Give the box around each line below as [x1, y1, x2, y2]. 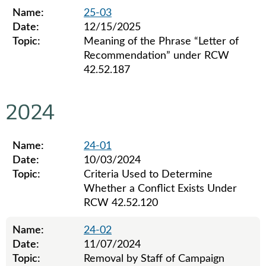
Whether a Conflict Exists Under [84, 183, 237, 194]
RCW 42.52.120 [84, 198, 158, 208]
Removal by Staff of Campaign [84, 254, 224, 264]
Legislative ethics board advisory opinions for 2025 [5, 85, 243, 96]
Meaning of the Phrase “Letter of [84, 36, 239, 47]
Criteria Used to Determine [84, 169, 213, 180]
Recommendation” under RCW [84, 50, 229, 61]
